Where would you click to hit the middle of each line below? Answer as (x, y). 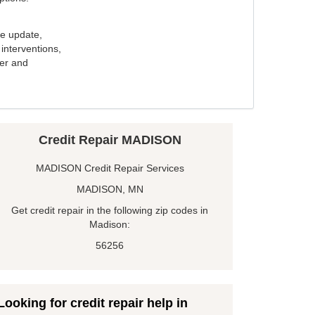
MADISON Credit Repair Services (110, 168)
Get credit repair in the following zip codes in (110, 211)
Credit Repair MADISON (110, 140)
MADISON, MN (110, 189)
